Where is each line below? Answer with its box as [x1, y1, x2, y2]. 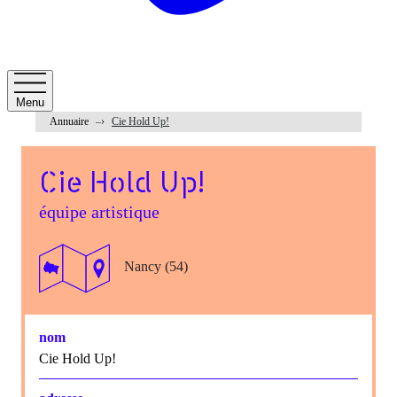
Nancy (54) [124, 258, 188, 274]
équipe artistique [39, 202, 160, 222]
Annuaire [50, 115, 89, 128]
